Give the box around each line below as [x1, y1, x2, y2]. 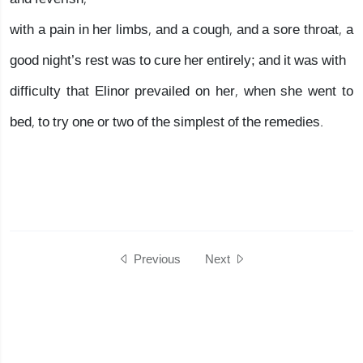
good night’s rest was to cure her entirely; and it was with [10, 45, 346, 75]
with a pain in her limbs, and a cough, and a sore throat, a [10, 15, 353, 45]
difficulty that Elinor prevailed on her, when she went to [10, 76, 353, 106]
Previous [130, 246, 181, 272]
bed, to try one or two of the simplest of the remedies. [10, 107, 323, 137]
